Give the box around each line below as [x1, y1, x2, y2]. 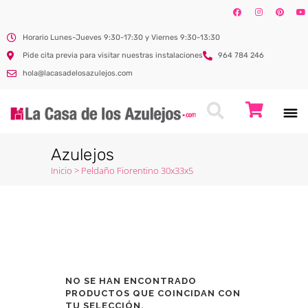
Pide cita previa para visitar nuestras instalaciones [22, 51, 203, 60]
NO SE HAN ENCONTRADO [65, 276, 197, 286]
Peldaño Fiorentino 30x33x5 [81, 164, 193, 177]
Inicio [51, 164, 72, 177]
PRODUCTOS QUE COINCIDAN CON [65, 288, 241, 298]
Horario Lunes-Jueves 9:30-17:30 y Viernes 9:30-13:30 [22, 33, 220, 42]
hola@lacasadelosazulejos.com [22, 69, 133, 78]
